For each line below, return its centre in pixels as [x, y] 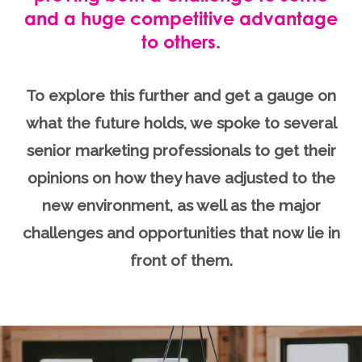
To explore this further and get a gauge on [181, 95]
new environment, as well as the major [181, 205]
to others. [181, 42]
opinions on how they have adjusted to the [181, 177]
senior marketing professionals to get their [181, 150]
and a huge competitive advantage [181, 18]
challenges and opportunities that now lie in [181, 232]
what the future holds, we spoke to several [181, 122]
